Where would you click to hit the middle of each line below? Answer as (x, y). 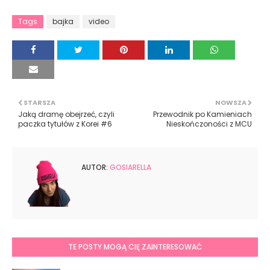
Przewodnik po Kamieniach (202, 115)
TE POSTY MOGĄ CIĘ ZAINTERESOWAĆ (135, 247)
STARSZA (39, 103)
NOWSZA (231, 103)
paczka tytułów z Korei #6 (65, 124)
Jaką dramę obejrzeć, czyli (66, 115)
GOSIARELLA (130, 168)
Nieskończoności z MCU (209, 124)
